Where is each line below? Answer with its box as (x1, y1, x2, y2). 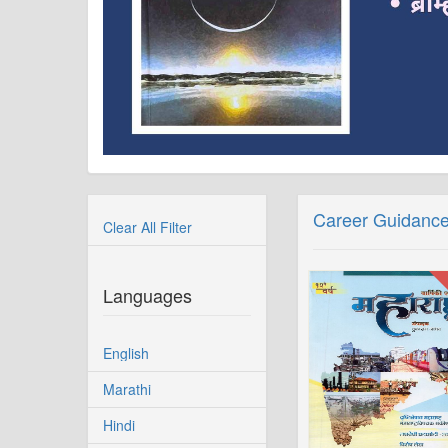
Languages (103, 282, 192, 308)
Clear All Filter (103, 217, 192, 237)
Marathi (103, 379, 151, 399)
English (103, 343, 149, 363)
